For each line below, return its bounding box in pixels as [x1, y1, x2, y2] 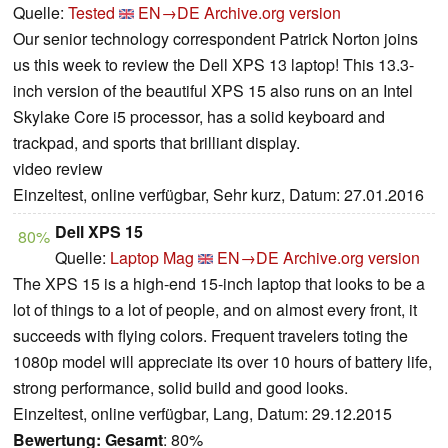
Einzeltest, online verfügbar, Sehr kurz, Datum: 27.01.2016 [13, 183, 424, 207]
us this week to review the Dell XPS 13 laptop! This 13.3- [13, 53, 414, 77]
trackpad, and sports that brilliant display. [13, 131, 300, 155]
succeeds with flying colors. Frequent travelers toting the [13, 324, 408, 348]
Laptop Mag [110, 246, 194, 270]
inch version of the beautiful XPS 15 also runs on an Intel [13, 79, 413, 103]
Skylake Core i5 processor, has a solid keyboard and [13, 105, 385, 129]
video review [13, 157, 103, 181]
